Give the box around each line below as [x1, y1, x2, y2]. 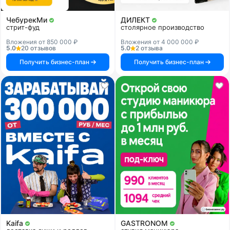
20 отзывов [21, 44, 56, 52]
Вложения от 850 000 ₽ [6, 38, 78, 46]
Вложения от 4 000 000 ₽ [121, 38, 199, 46]
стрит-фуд [6, 23, 40, 32]
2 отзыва [136, 44, 163, 52]
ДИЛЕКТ [121, 15, 152, 25]
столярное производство [121, 23, 204, 32]
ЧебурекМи [6, 15, 49, 25]
